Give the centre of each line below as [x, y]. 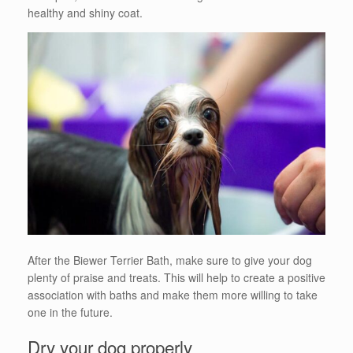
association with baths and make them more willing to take [173, 294]
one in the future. [70, 312]
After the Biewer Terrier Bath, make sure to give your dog [170, 260]
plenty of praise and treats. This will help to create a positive [176, 277]
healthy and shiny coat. [85, 13]
